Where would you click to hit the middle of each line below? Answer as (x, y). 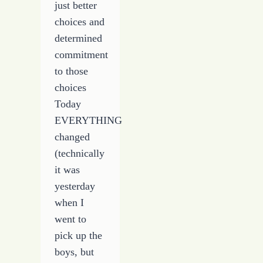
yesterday (75, 186)
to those (72, 71)
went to (71, 219)
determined (79, 38)
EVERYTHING (89, 121)
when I (70, 203)
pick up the (79, 236)
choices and (80, 22)
